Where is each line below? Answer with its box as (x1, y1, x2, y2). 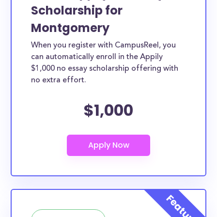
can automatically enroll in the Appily (31, 53, 163, 61)
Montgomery (31, 20, 110, 36)
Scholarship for (31, 2, 123, 18)
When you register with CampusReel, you (31, 42, 176, 49)
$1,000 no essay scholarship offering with (31, 65, 179, 73)
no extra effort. (31, 77, 87, 84)
